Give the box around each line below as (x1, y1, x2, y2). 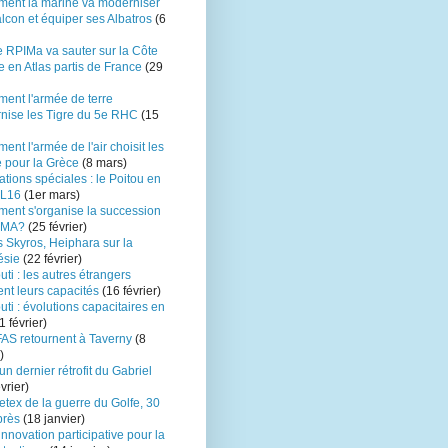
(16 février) (102, 284, 161, 299)
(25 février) (25, 220, 87, 235)
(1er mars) (21, 188, 80, 203)
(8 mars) (79, 156, 127, 171)
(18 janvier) (20, 412, 85, 427)
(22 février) (20, 252, 82, 267)
